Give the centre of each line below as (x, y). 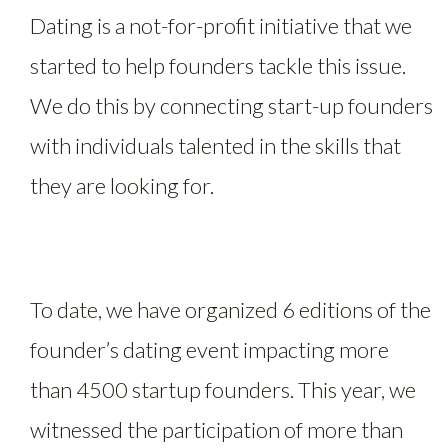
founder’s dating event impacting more (209, 349)
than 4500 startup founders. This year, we (223, 389)
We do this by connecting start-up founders (231, 105)
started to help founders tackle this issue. (218, 65)
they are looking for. (124, 185)
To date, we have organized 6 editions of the (230, 309)
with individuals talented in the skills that (215, 145)
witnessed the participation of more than (216, 429)
